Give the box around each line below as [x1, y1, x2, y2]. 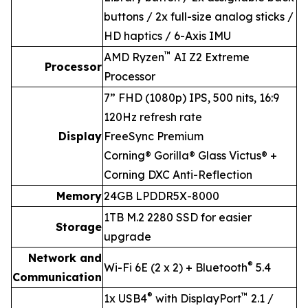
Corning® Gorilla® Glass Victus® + [104, 148, 277, 163]
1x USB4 [104, 291, 147, 306]
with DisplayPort [153, 291, 241, 306]
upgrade [104, 230, 151, 244]
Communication [12, 270, 102, 285]
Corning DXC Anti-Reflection [104, 168, 252, 182]
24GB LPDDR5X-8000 [104, 189, 219, 203]
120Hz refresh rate [104, 110, 202, 124]
